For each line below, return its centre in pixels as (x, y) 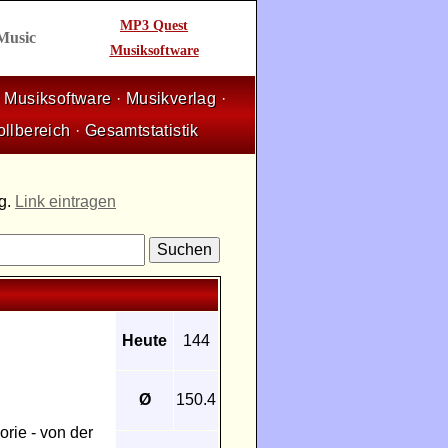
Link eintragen (65, 201)
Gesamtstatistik (141, 130)
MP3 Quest (154, 25)
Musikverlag (171, 98)
